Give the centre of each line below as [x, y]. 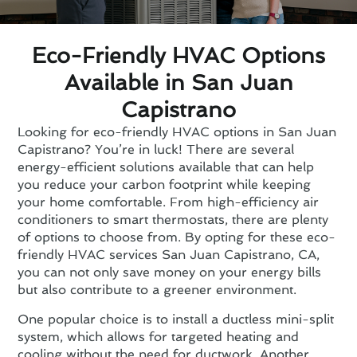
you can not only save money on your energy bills [170, 272]
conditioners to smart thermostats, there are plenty [173, 219]
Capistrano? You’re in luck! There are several [156, 149]
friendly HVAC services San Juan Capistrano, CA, [169, 254]
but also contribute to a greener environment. [157, 289]
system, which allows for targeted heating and [159, 336]
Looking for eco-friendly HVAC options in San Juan [177, 131]
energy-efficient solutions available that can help [166, 167]
